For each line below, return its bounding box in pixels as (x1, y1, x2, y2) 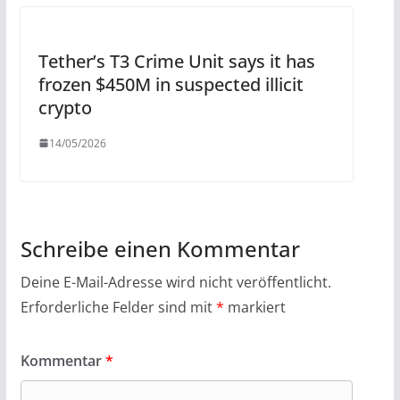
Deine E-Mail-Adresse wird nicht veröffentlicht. (20, 271, 331, 292)
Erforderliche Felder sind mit (20, 296, 216, 317)
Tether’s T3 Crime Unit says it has (37, 48, 315, 73)
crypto (37, 95, 92, 120)
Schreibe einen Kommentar (20, 233, 300, 263)
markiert (223, 296, 286, 317)
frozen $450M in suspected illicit (37, 71, 304, 96)
